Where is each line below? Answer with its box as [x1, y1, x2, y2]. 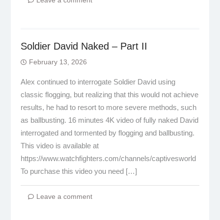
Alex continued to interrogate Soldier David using [20, 78, 175, 86]
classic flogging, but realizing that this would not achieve [20, 90, 198, 99]
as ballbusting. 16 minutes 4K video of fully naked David [20, 116, 198, 124]
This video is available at [20, 141, 99, 150]
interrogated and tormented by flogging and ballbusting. [20, 129, 194, 137]
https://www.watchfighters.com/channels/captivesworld [20, 154, 196, 163]
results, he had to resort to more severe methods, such [20, 103, 196, 111]
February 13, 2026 [28, 58, 87, 66]
